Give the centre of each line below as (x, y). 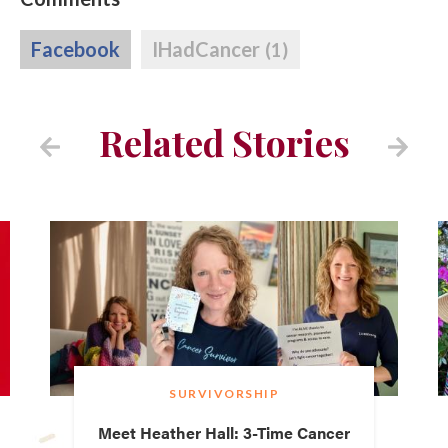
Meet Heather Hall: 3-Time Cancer (224, 432)
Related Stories (224, 141)
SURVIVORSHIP (224, 393)
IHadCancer (208, 49)
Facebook (75, 49)
